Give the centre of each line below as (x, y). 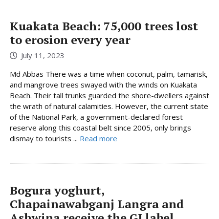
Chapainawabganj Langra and (97, 204)
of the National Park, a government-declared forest (96, 117)
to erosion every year (70, 39)
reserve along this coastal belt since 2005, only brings (100, 128)
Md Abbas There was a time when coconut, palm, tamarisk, (109, 74)
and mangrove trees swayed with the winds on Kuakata (103, 85)
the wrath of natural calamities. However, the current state (109, 106)
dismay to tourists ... (45, 139)
